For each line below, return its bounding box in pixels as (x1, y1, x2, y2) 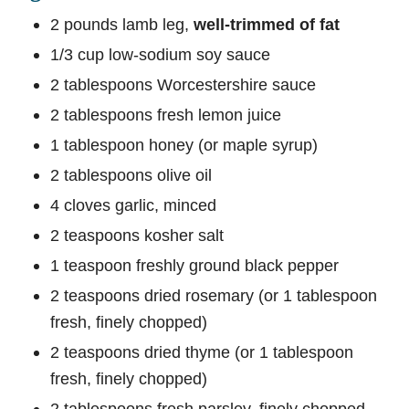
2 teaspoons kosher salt (50, 225, 224, 246)
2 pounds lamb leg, (50, 15, 194, 35)
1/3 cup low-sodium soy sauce (50, 45, 270, 65)
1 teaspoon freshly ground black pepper (50, 256, 339, 276)
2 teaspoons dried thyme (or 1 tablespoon (50, 342, 353, 362)
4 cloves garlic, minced (50, 195, 216, 215)
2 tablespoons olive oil (50, 165, 212, 185)
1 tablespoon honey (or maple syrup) (50, 135, 318, 155)
